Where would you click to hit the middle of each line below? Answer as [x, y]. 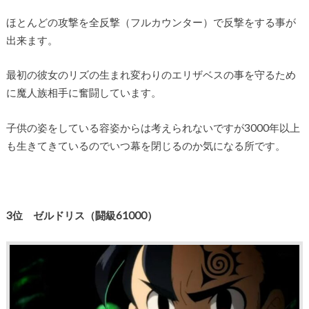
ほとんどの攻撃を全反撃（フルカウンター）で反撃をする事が [151, 22]
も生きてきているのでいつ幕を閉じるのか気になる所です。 [146, 145]
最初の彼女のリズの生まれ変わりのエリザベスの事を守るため [151, 75]
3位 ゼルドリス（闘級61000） [81, 215]
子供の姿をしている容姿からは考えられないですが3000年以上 [153, 127]
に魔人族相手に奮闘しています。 [83, 93]
